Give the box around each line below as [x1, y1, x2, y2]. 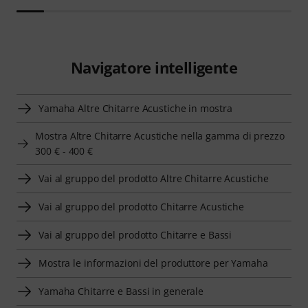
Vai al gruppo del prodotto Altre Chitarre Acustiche [38, 172, 269, 186]
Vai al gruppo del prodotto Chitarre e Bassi [38, 228, 232, 242]
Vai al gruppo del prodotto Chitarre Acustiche [38, 200, 245, 214]
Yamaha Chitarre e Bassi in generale [38, 285, 204, 298]
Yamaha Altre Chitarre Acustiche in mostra [38, 102, 232, 115]
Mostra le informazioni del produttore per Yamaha [38, 256, 268, 270]
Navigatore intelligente [70, 57, 238, 78]
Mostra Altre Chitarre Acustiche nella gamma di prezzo [35, 129, 285, 143]
